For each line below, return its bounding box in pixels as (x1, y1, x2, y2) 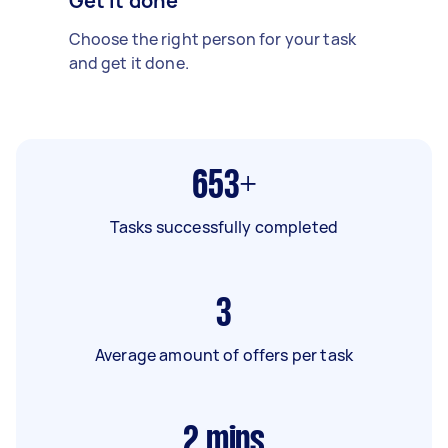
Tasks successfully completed (109, 215, 339, 238)
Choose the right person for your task (68, 27, 357, 50)
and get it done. (68, 51, 189, 74)
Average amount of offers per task (95, 343, 353, 366)
